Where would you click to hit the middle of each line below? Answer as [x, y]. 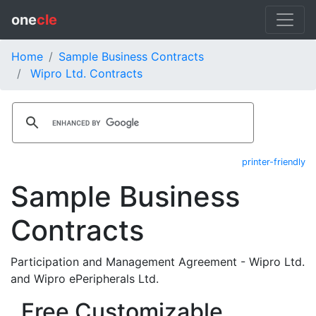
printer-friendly [274, 162]
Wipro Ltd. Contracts [86, 73]
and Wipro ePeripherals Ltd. [85, 279]
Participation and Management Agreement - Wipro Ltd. [158, 262]
